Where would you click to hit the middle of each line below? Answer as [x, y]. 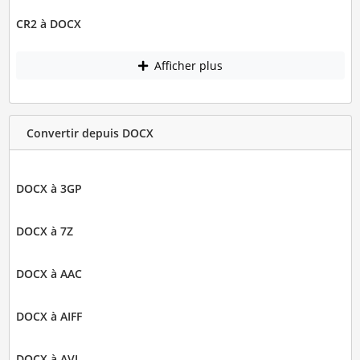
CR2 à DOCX [48, 23]
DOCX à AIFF [49, 317]
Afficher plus [186, 66]
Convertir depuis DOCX [90, 133]
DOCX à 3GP [49, 189]
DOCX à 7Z [44, 231]
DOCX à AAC [49, 274]
